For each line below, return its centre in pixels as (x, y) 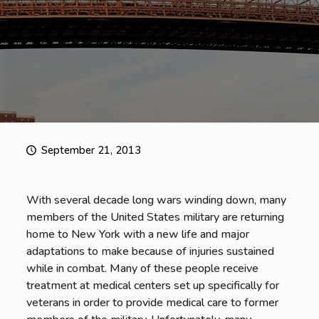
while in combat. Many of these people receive (142, 268)
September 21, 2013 (91, 150)
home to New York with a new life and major (137, 234)
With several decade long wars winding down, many (156, 200)
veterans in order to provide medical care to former (152, 303)
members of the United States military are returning (155, 217)
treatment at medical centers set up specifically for (152, 286)
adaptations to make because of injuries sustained (150, 251)
